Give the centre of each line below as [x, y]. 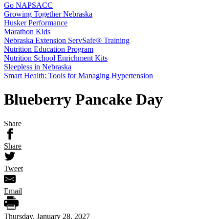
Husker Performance [36, 23]
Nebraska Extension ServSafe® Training [67, 40]
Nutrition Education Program [49, 49]
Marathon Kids [27, 32]
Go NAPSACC [28, 5]
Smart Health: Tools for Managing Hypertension [78, 76]
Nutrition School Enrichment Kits [56, 58]
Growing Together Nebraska [48, 14]
